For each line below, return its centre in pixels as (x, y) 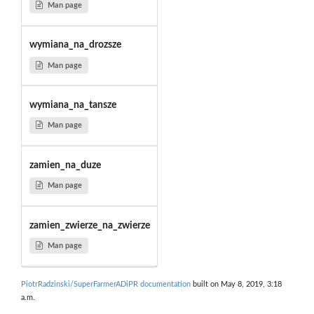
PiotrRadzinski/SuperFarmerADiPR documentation (106, 285)
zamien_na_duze (65, 165)
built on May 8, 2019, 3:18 (236, 285)
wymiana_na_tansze (73, 105)
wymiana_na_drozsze (75, 45)
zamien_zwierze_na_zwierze (89, 225)
